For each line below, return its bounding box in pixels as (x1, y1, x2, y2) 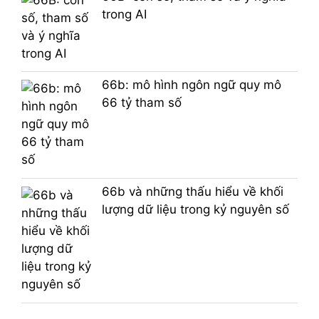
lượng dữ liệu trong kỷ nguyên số (101, 202, 289, 217)
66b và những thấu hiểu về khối (101, 184, 283, 199)
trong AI (101, 6, 147, 21)
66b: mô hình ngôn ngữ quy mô (101, 78, 281, 93)
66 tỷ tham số (101, 95, 182, 110)
